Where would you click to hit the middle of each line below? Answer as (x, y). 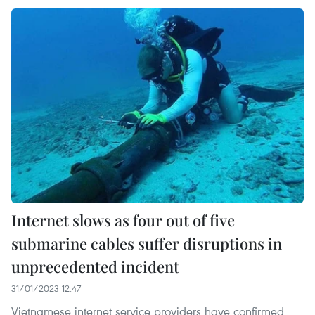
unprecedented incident (95, 267)
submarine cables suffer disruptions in (147, 244)
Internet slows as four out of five (123, 220)
